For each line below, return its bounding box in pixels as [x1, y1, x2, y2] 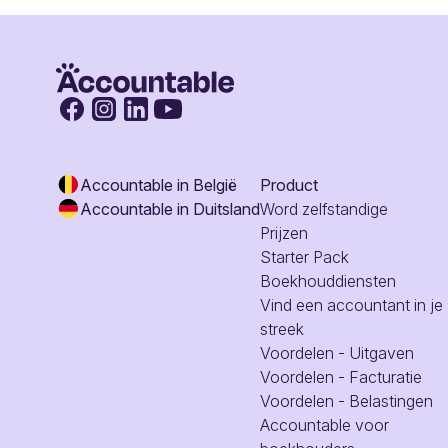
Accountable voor [260, 414, 389, 435]
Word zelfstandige [260, 198, 388, 219]
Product [260, 174, 318, 195]
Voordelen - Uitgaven [260, 342, 414, 363]
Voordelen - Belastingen [260, 390, 433, 411]
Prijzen [260, 222, 308, 243]
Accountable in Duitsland [80, 198, 260, 219]
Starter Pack [260, 246, 349, 267]
